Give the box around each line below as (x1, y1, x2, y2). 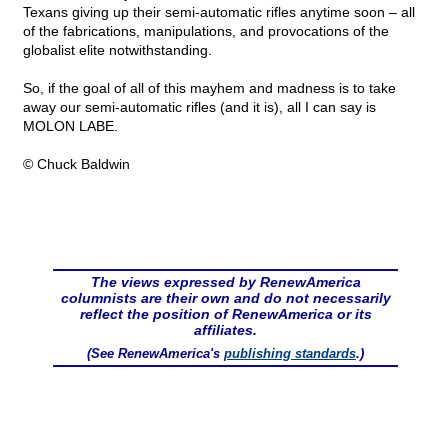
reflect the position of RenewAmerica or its (79, 306, 372, 323)
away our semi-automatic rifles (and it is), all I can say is (23, 99, 376, 116)
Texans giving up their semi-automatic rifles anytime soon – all (23, 4, 415, 21)
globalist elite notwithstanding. (23, 42, 212, 59)
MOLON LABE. (23, 118, 118, 135)
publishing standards (224, 346, 356, 362)
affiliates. (194, 322, 257, 339)
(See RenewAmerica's (87, 346, 224, 362)
